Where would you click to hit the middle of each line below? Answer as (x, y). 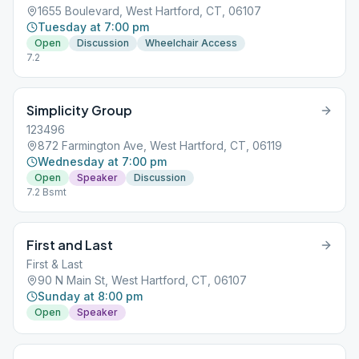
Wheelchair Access (191, 43)
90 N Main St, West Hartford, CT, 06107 (142, 280)
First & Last (54, 264)
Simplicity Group (79, 110)
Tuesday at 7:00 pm (93, 27)
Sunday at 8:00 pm (90, 296)
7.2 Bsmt (46, 192)
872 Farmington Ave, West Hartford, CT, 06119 (160, 145)
